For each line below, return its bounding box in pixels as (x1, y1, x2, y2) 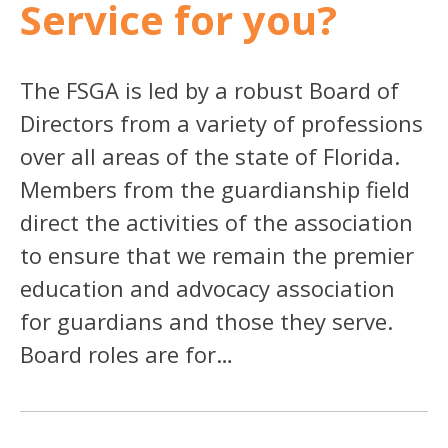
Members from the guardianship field (20, 173, 410, 204)
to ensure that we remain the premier (20, 239, 414, 270)
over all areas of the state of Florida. (20, 140, 400, 171)
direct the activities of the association (20, 206, 413, 237)
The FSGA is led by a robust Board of (20, 74, 399, 105)
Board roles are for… (20, 338, 233, 369)
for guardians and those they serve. (20, 305, 393, 336)
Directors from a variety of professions (20, 107, 423, 138)
